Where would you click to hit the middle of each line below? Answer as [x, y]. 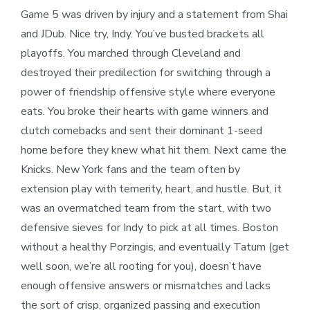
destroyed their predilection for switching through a [146, 73]
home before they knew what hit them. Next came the [154, 151]
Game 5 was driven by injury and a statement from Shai [154, 15]
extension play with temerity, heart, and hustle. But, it [151, 189]
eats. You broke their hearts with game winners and [145, 112]
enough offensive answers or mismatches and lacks [146, 286]
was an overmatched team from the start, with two [146, 209]
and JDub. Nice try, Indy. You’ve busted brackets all [143, 34]
